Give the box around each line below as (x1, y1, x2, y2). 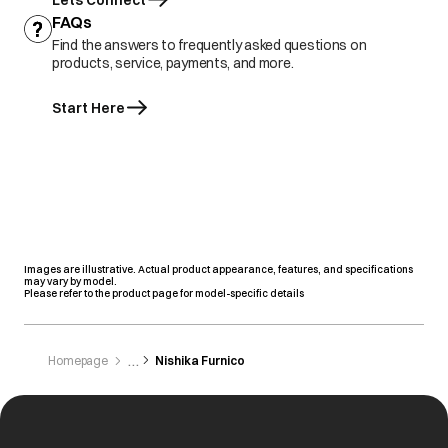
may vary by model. (24, 275, 117, 288)
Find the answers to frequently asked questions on (52, 36, 367, 54)
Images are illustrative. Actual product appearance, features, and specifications (24, 263, 413, 276)
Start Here (52, 99, 125, 117)
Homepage (48, 353, 109, 368)
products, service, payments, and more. (52, 54, 294, 72)
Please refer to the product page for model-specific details (24, 287, 304, 300)
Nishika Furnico (155, 353, 246, 368)
